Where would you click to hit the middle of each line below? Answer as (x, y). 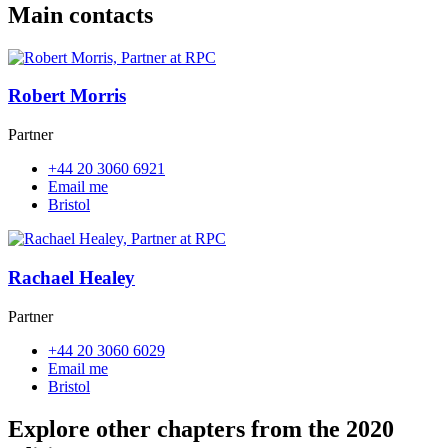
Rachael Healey (71, 277)
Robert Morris (67, 96)
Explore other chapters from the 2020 (201, 428)
